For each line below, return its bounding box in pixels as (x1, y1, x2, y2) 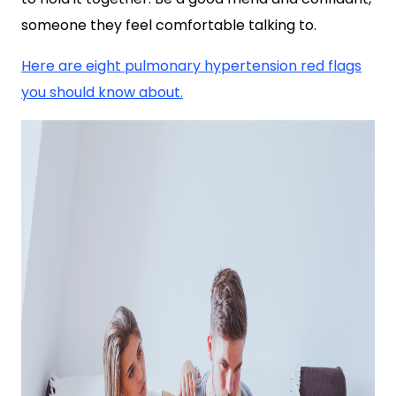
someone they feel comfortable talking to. (21, 15, 316, 35)
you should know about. (21, 82, 183, 103)
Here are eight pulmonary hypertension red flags (21, 56, 362, 76)
